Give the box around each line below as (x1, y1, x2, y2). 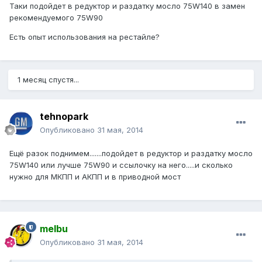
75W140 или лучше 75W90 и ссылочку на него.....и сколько (9, 160, 233, 170)
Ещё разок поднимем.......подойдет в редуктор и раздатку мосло (9, 149, 253, 158)
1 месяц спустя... (18, 75, 79, 85)
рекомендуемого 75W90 (9, 13, 103, 23)
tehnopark (40, 111, 88, 123)
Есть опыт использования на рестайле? (9, 32, 160, 42)
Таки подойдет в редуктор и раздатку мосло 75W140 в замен (9, 1, 245, 11)
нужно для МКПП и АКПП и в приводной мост (9, 172, 181, 182)
